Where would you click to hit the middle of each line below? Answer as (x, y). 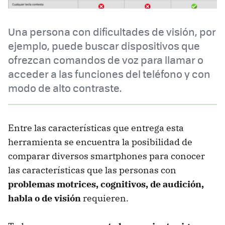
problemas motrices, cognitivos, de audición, (106, 184)
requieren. (105, 198)
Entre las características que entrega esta (96, 128)
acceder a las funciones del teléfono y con (109, 73)
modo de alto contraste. (65, 87)
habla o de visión (44, 198)
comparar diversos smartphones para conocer (106, 156)
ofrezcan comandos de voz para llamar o (106, 59)
